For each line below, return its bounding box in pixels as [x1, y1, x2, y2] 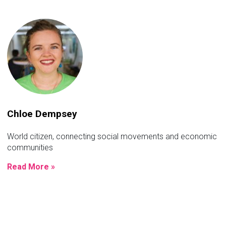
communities [7, 142, 53, 152]
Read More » [7, 161, 55, 172]
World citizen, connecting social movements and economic [7, 131, 217, 141]
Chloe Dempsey [7, 107, 77, 120]
